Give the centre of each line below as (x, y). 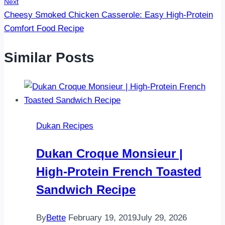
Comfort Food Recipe (44, 29)
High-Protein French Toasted (119, 171)
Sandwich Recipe (86, 189)
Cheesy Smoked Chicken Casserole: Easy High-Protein (108, 15)
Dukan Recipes (65, 126)
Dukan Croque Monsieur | (109, 153)
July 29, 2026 (162, 217)
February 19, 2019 (102, 217)
